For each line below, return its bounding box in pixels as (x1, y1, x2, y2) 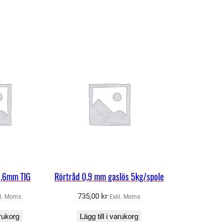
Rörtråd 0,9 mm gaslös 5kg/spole (54, 170, 164, 183)
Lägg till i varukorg (80, 212, 138, 221)
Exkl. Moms (110, 193, 140, 200)
